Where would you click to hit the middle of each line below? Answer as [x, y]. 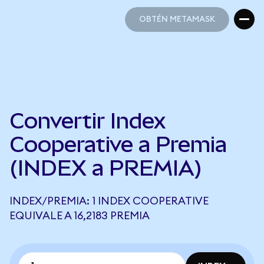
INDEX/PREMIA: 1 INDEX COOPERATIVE [109, 201]
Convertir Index [88, 121]
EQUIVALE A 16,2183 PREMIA [80, 216]
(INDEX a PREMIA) [106, 168]
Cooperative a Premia [118, 144]
